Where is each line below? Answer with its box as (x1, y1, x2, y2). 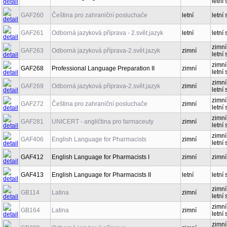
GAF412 (21, 154, 44, 161)
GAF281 (21, 118, 44, 125)
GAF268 (21, 65, 44, 72)
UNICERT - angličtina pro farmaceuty (52, 118, 154, 125)
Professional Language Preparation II (52, 65, 155, 72)
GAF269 (21, 83, 44, 90)
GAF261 (21, 29, 44, 36)
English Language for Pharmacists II (52, 171, 151, 178)
